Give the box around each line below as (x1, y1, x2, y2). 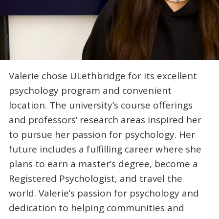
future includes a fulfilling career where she (8, 143, 201, 156)
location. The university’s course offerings (8, 99, 193, 112)
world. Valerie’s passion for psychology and (8, 187, 199, 200)
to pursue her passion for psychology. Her (8, 128, 195, 141)
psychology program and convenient (8, 84, 172, 97)
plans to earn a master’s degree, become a (8, 157, 198, 171)
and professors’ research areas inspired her (8, 113, 201, 127)
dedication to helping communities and (8, 201, 184, 215)
